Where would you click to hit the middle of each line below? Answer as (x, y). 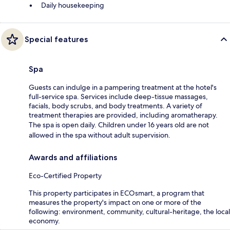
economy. (44, 221)
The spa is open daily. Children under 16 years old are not (119, 124)
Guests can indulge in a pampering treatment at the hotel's (123, 87)
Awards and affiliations (73, 157)
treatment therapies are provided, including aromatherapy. (123, 115)
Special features (56, 39)
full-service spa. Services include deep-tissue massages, (118, 96)
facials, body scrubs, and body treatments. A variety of (116, 106)
